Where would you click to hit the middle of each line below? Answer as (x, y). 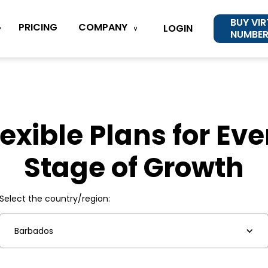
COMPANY (103, 27)
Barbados (34, 231)
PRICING (38, 28)
